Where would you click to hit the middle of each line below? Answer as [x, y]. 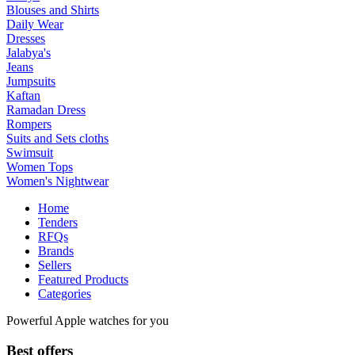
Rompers [29, 124]
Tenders [58, 222]
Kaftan [23, 95]
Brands [56, 250]
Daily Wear [35, 24]
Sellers [55, 265]
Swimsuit [30, 152]
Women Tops [40, 166]
